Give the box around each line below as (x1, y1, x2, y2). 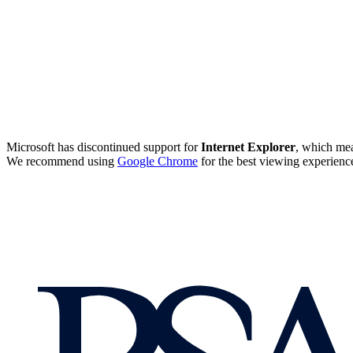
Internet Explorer (201, 140, 295, 154)
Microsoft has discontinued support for (6, 140, 201, 154)
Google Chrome (117, 154, 198, 168)
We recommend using (6, 154, 117, 168)
